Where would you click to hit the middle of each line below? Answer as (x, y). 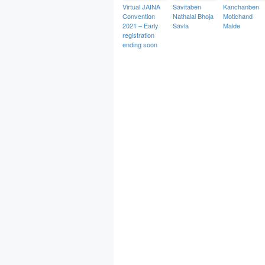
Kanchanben (241, 7)
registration (138, 35)
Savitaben (187, 7)
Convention (139, 16)
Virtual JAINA (141, 7)
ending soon (140, 44)
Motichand (238, 16)
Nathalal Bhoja (193, 16)
